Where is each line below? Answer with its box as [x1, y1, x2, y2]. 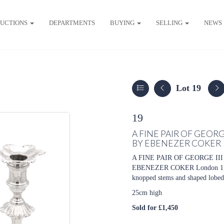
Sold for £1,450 [132, 204, 178, 211]
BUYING [109, 18, 136, 26]
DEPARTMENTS [48, 18, 95, 26]
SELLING [155, 18, 184, 26]
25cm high [132, 189, 162, 196]
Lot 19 [176, 83, 201, 93]
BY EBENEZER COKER [132, 138, 221, 148]
